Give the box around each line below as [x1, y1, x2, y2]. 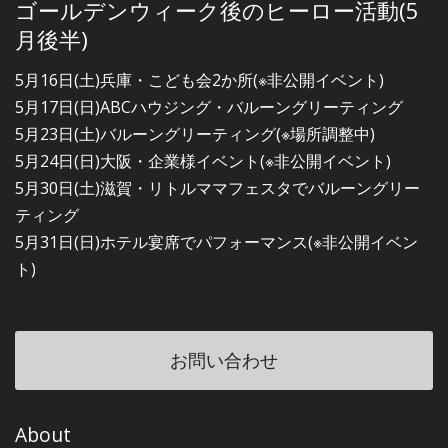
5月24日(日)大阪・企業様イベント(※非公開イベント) [15, 149, 391, 172]
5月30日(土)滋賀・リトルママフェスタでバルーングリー [15, 176, 420, 199]
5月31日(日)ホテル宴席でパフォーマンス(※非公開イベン [15, 230, 418, 253]
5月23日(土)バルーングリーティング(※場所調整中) [15, 122, 375, 145]
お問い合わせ [170, 346, 278, 372]
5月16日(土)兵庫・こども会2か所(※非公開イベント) [15, 68, 384, 91]
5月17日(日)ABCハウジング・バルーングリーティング [15, 95, 403, 118]
